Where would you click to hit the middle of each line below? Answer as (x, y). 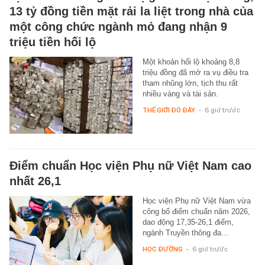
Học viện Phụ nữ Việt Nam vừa (196, 201)
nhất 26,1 (35, 181)
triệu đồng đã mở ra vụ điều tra (195, 72)
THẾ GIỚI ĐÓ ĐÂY (169, 110)
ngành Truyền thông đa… (185, 232)
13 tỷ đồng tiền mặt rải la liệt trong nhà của (131, 11)
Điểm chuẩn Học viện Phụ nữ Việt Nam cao (130, 165)
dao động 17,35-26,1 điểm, (188, 222)
